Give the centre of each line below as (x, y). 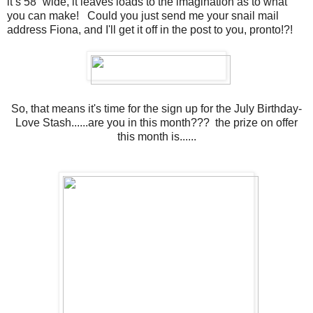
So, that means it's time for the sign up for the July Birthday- (156, 108)
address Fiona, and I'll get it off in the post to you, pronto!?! (150, 29)
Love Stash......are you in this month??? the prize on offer (156, 122)
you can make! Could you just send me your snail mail (143, 15)
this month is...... (156, 136)
